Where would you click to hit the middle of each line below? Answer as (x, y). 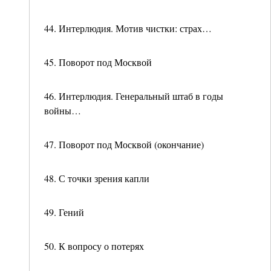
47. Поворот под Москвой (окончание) (124, 144)
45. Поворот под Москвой (98, 62)
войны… (63, 110)
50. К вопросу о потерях (94, 246)
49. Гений (64, 212)
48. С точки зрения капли (97, 178)
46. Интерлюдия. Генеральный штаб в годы (134, 96)
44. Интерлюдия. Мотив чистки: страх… (128, 28)
